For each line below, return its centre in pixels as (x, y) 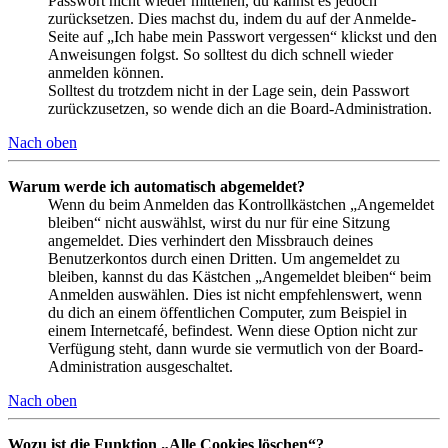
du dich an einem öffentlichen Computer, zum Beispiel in (227, 313)
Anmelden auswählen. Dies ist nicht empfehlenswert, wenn (235, 295)
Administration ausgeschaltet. (140, 367)
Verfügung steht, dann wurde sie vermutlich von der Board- (235, 349)
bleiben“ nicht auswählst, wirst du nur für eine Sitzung (219, 223)
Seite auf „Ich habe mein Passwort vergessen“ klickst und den (242, 37)
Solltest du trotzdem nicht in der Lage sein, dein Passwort (228, 91)
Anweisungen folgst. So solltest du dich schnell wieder (220, 55)
